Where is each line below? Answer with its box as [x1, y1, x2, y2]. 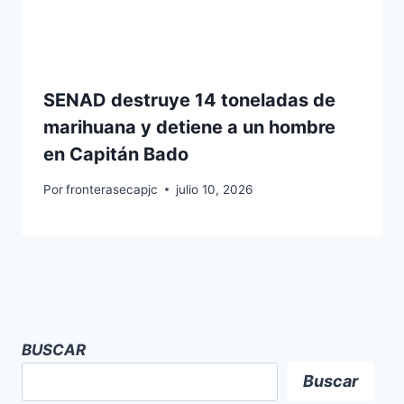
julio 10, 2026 [176, 181, 253, 197]
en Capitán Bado [43, 143, 188, 166]
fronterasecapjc [66, 181, 159, 197]
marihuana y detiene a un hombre [43, 116, 335, 139]
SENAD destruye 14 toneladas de [43, 89, 335, 112]
